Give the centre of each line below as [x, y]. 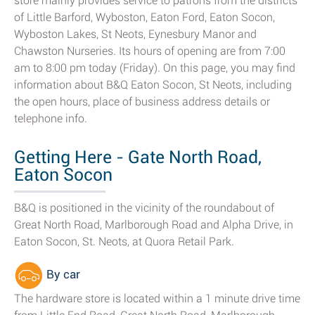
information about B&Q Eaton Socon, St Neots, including [153, 85]
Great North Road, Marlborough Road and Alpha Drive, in [154, 225]
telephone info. [51, 118]
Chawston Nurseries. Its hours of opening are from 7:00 [150, 51]
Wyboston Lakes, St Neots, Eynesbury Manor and [135, 34]
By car [62, 275]
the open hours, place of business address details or [142, 102]
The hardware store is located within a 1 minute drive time [157, 298]
